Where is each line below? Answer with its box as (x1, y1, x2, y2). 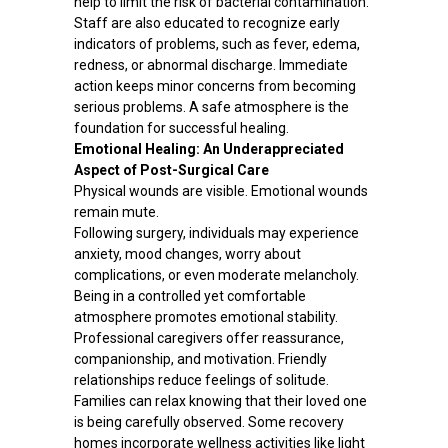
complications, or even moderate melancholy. (73, 267, 359, 284)
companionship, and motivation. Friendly (73, 351, 327, 368)
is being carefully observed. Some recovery (73, 414, 344, 431)
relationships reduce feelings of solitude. (73, 372, 329, 389)
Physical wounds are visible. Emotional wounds (73, 183, 368, 200)
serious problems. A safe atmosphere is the (73, 99, 349, 116)
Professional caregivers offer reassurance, (73, 330, 344, 347)
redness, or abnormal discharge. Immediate (73, 57, 348, 74)
